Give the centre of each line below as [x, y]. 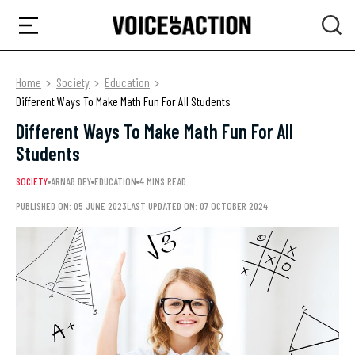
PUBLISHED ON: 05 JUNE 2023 [71, 206]
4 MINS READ [163, 181]
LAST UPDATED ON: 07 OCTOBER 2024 [197, 206]
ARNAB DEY [71, 181]
